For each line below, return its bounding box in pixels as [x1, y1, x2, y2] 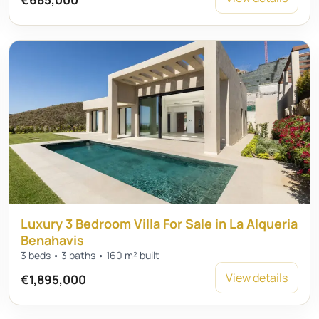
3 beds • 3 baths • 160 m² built [20, 249, 159, 262]
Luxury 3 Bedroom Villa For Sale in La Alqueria [20, 215, 298, 232]
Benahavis [20, 231, 84, 249]
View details [226, 270, 288, 286]
